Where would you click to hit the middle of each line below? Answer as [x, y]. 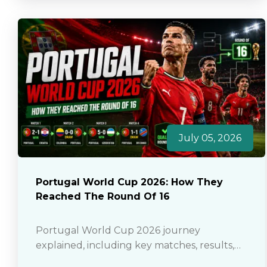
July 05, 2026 [210, 138]
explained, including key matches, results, [135, 246]
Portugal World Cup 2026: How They [129, 182]
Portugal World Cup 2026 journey [118, 231]
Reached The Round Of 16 [103, 197]
